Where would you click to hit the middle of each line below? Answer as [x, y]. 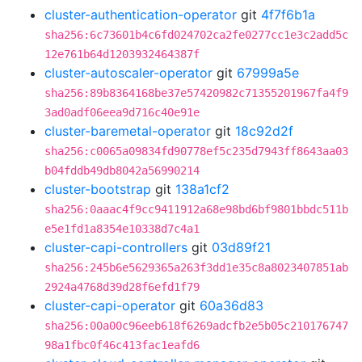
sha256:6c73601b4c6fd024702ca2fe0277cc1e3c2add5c [196, 35]
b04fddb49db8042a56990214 [122, 170]
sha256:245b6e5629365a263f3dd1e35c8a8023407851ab [196, 267]
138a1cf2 [202, 189]
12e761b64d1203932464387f [122, 54]
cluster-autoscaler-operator [128, 73]
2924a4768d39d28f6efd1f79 [122, 287]
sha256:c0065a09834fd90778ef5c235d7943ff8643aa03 [196, 151]
